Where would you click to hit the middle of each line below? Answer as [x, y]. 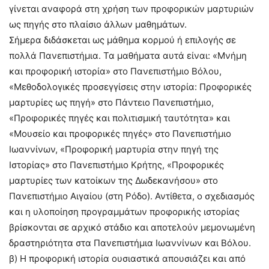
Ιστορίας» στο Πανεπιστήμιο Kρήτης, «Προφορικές [116, 165]
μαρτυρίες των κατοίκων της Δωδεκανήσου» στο [113, 180]
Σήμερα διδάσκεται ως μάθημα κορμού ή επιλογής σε [122, 40]
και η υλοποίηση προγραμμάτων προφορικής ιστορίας [124, 212]
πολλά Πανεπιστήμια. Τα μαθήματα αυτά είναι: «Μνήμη [128, 56]
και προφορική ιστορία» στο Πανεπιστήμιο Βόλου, [115, 71]
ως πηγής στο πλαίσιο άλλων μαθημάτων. [98, 24]
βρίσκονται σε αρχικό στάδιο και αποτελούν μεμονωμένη [132, 227]
